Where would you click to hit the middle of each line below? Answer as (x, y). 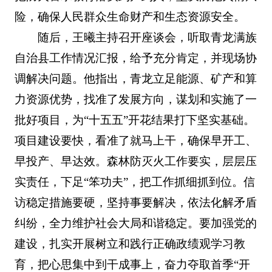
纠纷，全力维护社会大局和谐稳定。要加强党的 (135, 223)
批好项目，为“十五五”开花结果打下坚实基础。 (134, 120)
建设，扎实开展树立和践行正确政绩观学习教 (130, 243)
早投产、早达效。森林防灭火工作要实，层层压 (135, 161)
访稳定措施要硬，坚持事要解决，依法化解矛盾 (135, 202)
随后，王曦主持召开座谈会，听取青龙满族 (148, 37)
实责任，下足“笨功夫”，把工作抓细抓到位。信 (134, 182)
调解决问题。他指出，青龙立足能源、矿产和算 (135, 78)
